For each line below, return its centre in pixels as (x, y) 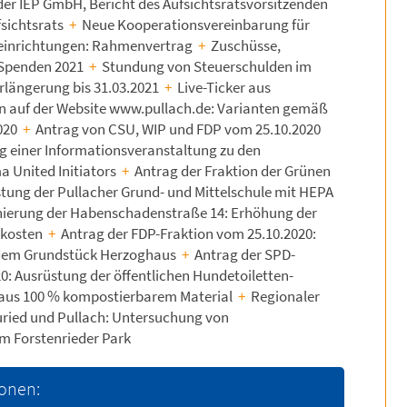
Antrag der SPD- (244, 254)
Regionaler (284, 296)
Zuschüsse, (245, 45)
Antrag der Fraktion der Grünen (232, 171)
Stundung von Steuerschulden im (206, 66)
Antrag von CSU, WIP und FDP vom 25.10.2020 (177, 129)
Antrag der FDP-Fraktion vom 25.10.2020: (188, 233)
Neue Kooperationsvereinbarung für (195, 25)
